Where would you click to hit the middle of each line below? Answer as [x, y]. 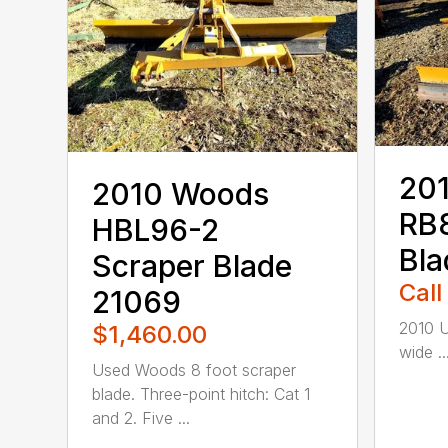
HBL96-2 [156, 229]
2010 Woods [181, 193]
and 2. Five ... [141, 417]
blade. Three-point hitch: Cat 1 [201, 393]
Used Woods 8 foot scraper [194, 369]
